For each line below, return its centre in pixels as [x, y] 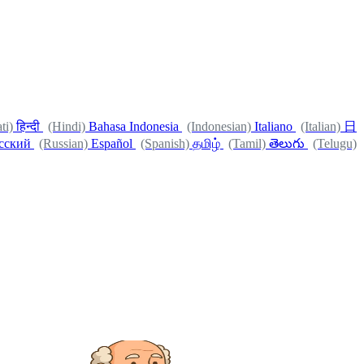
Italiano [273, 127]
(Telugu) [335, 144]
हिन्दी [28, 127]
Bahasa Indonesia [134, 127]
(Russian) [63, 144]
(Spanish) [165, 144]
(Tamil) [247, 144]
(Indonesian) [219, 127]
